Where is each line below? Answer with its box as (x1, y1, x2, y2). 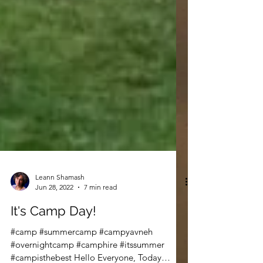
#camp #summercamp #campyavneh (11, 249, 153, 261)
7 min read (84, 206, 117, 215)
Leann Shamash (35, 196, 85, 205)
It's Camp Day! (11, 227, 96, 242)
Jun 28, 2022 (35, 206, 73, 215)
